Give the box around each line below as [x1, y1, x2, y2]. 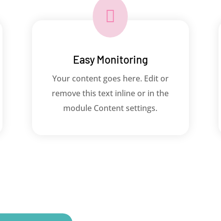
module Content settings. [63, 103, 158, 114]
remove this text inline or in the [52, 88, 169, 99]
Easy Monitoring [73, 53, 148, 66]
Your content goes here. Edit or [52, 73, 169, 84]
